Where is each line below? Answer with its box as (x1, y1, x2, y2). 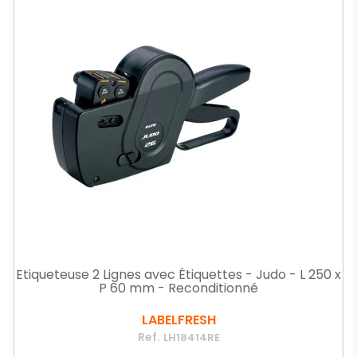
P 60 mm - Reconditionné (99, 279, 258, 297)
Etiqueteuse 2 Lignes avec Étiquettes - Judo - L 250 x (16, 265, 341, 284)
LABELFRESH (141, 311, 216, 329)
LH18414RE (163, 330, 220, 345)
